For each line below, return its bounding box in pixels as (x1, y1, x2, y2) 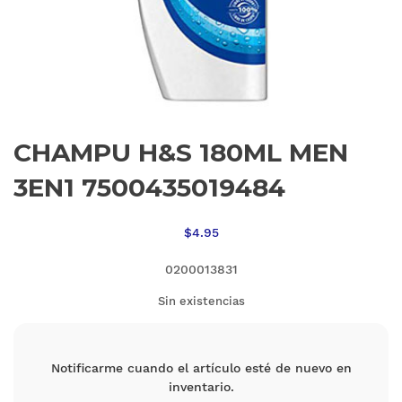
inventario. (168, 380, 234, 395)
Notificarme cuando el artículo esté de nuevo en (50, 361, 352, 376)
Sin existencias (157, 294, 245, 309)
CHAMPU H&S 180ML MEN (13, 137, 348, 169)
